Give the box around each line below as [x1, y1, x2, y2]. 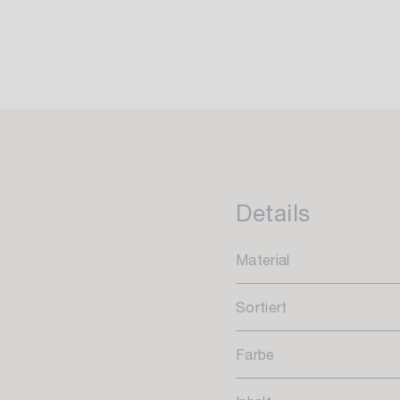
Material [236, 251, 290, 268]
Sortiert [236, 298, 287, 315]
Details [236, 199, 311, 227]
